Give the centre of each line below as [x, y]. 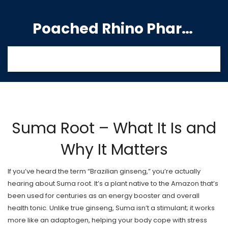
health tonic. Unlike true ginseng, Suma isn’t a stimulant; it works [111, 208]
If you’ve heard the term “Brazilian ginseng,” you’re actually [104, 171]
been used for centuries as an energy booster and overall [104, 196]
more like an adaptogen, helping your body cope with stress [107, 220]
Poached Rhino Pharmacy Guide [187, 29]
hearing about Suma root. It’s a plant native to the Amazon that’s [113, 183]
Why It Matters [114, 150]
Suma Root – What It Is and [114, 128]
